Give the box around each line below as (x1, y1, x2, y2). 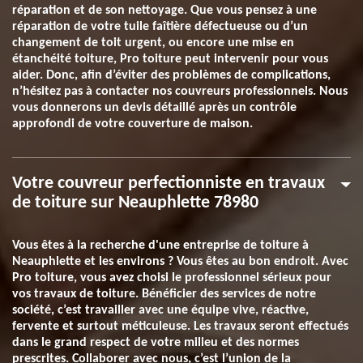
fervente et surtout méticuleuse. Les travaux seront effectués (12, 320, 348, 333)
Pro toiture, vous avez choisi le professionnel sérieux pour (12, 271, 331, 284)
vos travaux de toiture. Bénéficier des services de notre (12, 288, 316, 301)
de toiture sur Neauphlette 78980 (12, 194, 258, 212)
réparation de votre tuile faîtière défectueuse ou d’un (12, 20, 308, 33)
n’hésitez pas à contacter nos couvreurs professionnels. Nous (12, 85, 348, 98)
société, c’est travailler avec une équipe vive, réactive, (12, 304, 309, 317)
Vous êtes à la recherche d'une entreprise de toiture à (12, 239, 309, 252)
